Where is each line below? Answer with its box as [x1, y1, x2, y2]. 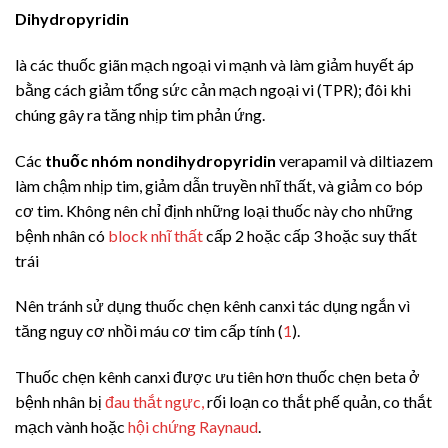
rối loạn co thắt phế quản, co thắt [204, 392, 432, 412]
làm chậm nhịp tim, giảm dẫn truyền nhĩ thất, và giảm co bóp [15, 175, 423, 195]
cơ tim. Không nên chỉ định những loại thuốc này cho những [15, 200, 413, 220]
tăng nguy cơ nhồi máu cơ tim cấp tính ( [15, 321, 283, 341]
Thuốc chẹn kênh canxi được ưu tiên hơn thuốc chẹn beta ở [15, 367, 420, 387]
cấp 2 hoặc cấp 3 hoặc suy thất [203, 225, 417, 245]
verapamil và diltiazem [276, 150, 433, 170]
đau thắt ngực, [105, 392, 204, 412]
